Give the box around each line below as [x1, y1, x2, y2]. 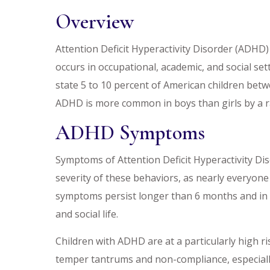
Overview [55, 10, 134, 34]
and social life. [55, 207, 118, 221]
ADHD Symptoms [55, 121, 205, 145]
